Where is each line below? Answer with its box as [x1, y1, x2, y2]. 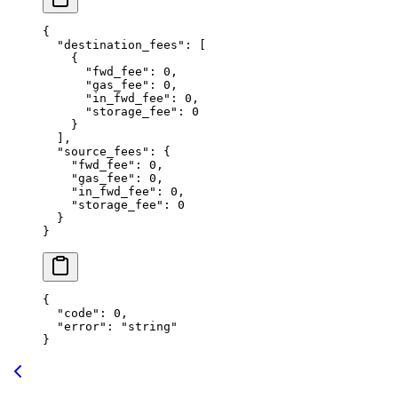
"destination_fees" [43, 38, 185, 52]
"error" [43, 320, 107, 334]
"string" [121, 320, 178, 334]
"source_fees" [43, 145, 149, 159]
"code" [43, 306, 99, 321]
